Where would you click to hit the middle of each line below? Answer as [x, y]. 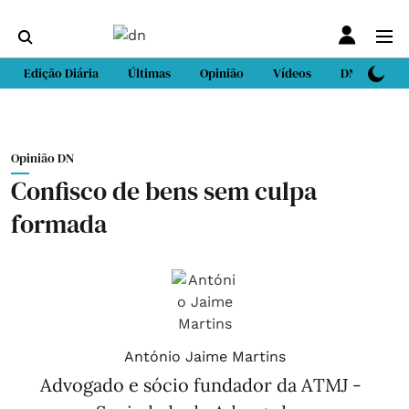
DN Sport [366, 73]
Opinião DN [42, 158]
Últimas [149, 73]
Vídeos [292, 73]
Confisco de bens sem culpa [164, 191]
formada [59, 224]
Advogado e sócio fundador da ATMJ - [201, 385]
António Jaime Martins [204, 357]
